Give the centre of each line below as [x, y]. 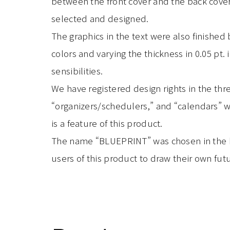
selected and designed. [100, 18]
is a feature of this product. [107, 123]
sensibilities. [77, 71]
